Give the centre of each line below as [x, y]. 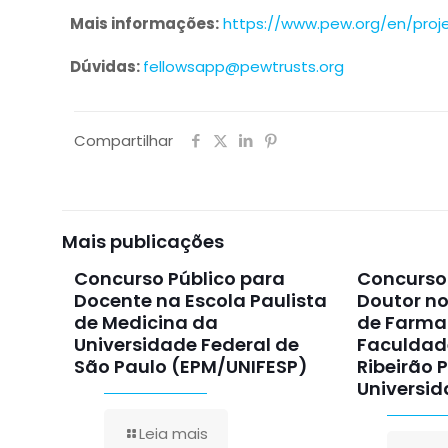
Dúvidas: [107, 66]
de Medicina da [146, 322]
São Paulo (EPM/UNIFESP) [191, 366]
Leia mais [173, 433]
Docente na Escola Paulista [200, 300]
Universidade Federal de [186, 344]
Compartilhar [123, 140]
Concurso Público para [179, 278]
